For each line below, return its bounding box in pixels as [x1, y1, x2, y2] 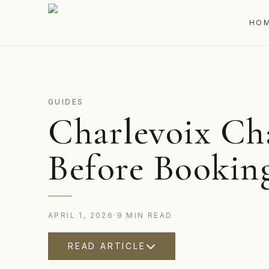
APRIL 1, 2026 [48, 211, 114, 220]
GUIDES [48, 97, 84, 106]
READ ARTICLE [68, 241, 146, 251]
